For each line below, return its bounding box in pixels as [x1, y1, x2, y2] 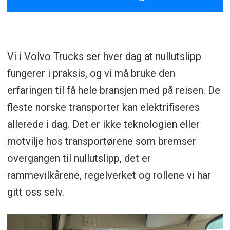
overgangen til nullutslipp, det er [7, 151, 151, 164]
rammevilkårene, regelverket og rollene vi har [7, 168, 211, 181]
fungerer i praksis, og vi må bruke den [7, 67, 175, 80]
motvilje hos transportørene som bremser [7, 135, 196, 147]
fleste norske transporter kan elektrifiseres [7, 101, 200, 113]
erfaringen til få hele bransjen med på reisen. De [7, 84, 220, 97]
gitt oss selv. [7, 185, 64, 198]
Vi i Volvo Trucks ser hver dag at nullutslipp [7, 50, 201, 63]
